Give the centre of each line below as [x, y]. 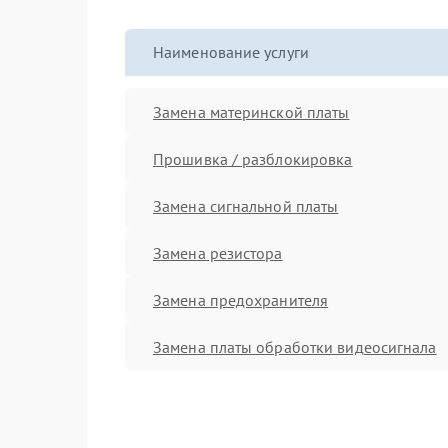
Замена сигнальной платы [246, 205]
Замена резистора [218, 252]
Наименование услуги [231, 52]
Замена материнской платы [251, 111]
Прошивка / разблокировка [253, 158]
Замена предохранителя [241, 299]
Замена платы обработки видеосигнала [295, 346]
